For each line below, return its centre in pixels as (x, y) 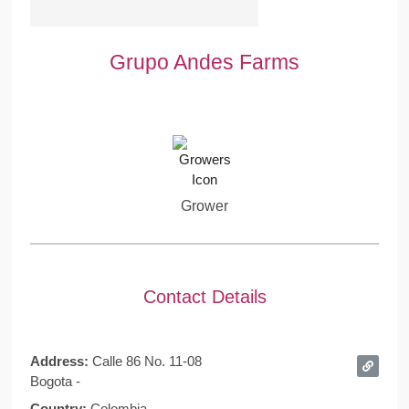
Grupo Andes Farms (204, 63)
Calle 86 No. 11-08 (147, 361)
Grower (204, 206)
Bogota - (55, 381)
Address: (61, 361)
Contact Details (204, 296)
